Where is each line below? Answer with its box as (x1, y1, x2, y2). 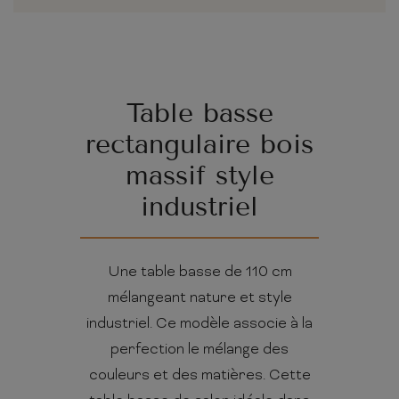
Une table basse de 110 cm (107, 264, 292, 282)
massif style (125, 159, 274, 192)
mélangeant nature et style (107, 289, 292, 308)
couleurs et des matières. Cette (88, 367, 311, 386)
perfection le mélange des (110, 341, 289, 360)
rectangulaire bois (85, 128, 313, 161)
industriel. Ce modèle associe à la (86, 315, 313, 334)
